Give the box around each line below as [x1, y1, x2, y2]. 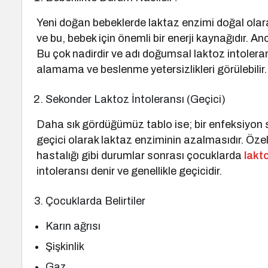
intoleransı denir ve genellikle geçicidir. [36, 165, 223, 177]
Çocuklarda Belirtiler [45, 195, 146, 207]
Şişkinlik [45, 240, 84, 252]
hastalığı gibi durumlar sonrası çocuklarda [36, 150, 245, 162]
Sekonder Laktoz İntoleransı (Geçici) [45, 93, 226, 105]
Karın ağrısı [45, 220, 101, 232]
